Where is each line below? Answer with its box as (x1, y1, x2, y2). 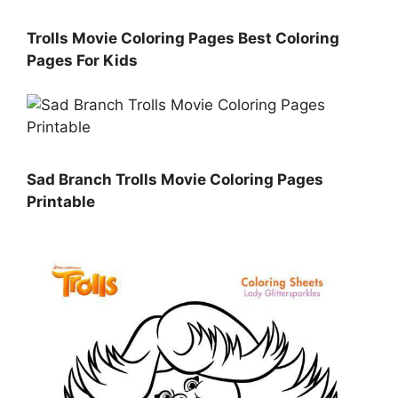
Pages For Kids (27, 51, 138, 69)
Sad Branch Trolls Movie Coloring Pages (27, 170, 323, 188)
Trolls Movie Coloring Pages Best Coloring (27, 28, 339, 47)
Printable (27, 192, 95, 211)
